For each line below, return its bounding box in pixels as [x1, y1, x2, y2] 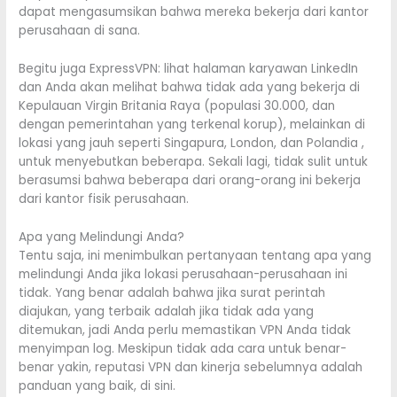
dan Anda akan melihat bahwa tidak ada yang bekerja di [19, 79, 361, 97]
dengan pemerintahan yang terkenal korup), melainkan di [19, 116, 366, 134]
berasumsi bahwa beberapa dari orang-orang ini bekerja [19, 172, 362, 190]
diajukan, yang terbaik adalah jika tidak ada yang [19, 303, 315, 321]
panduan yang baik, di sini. [19, 378, 176, 395]
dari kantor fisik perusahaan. [19, 191, 190, 208]
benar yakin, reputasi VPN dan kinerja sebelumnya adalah [19, 359, 363, 377]
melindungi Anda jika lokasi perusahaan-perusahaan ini [19, 266, 348, 284]
